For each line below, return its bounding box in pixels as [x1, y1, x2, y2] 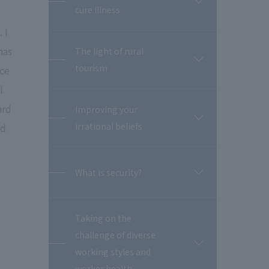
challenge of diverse [75, 229, 156, 241]
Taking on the [75, 212, 131, 224]
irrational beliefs [75, 120, 142, 132]
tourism [75, 62, 107, 74]
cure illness [75, 4, 120, 16]
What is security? [75, 166, 142, 178]
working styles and [75, 246, 151, 258]
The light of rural [75, 45, 144, 57]
